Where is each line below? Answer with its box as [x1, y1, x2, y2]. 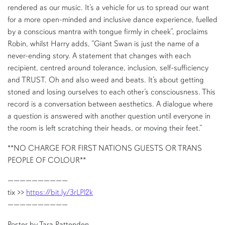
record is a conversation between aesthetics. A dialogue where [8, 99, 213, 109]
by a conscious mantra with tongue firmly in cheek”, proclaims [8, 27, 208, 37]
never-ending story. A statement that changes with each [8, 51, 191, 61]
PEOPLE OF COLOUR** [8, 155, 86, 166]
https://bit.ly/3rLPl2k [26, 187, 93, 198]
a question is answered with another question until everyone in [8, 111, 210, 122]
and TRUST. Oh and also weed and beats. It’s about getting [8, 75, 204, 85]
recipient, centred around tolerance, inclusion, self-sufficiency [8, 63, 208, 73]
